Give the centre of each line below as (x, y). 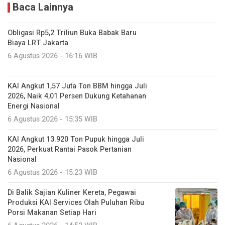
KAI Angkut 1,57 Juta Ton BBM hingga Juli (77, 86)
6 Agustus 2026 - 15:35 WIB (52, 119)
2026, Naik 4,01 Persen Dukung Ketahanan (77, 96)
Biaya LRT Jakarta (38, 43)
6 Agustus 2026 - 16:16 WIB (52, 56)
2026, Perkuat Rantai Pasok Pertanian (70, 149)
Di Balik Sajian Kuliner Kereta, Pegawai (72, 192)
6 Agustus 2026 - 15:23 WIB (52, 172)
